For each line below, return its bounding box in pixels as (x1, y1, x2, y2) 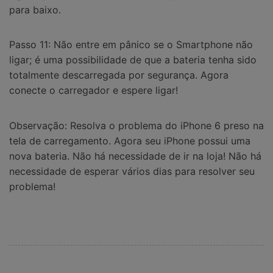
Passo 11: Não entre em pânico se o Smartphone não (9, 38, 253, 51)
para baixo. (9, 3, 61, 16)
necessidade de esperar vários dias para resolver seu (9, 165, 255, 178)
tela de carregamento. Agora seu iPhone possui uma (9, 135, 250, 147)
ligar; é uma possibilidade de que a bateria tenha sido (9, 54, 257, 66)
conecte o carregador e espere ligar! (9, 84, 178, 97)
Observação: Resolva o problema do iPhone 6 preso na (9, 119, 264, 132)
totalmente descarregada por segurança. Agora (9, 69, 229, 82)
